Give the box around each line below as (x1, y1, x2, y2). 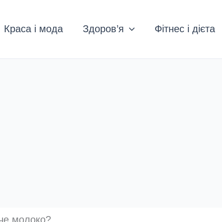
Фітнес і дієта (155, 23, 215, 35)
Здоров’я (83, 23, 124, 35)
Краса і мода (4, 23, 63, 35)
